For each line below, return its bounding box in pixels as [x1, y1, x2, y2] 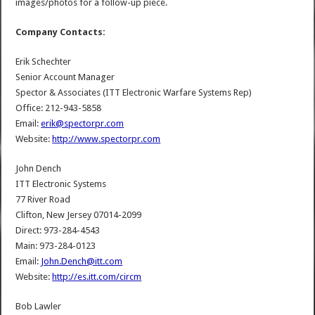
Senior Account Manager [15, 72, 115, 83]
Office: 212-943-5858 [15, 103, 102, 114]
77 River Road [15, 194, 71, 205]
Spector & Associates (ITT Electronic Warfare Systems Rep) [15, 87, 252, 98]
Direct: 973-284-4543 [15, 225, 101, 236]
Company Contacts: [15, 27, 106, 38]
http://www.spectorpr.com [52, 134, 161, 145]
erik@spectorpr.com [41, 118, 124, 129]
